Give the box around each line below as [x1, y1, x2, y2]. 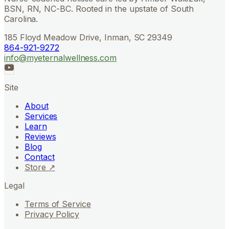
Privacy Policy [25, 209, 79, 219]
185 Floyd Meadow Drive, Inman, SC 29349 [4, 32, 172, 42]
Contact [25, 151, 55, 162]
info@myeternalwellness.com [4, 52, 117, 63]
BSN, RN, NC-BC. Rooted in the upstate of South [4, 3, 194, 14]
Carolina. [4, 13, 38, 24]
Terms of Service [25, 198, 91, 209]
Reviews [25, 131, 56, 142]
